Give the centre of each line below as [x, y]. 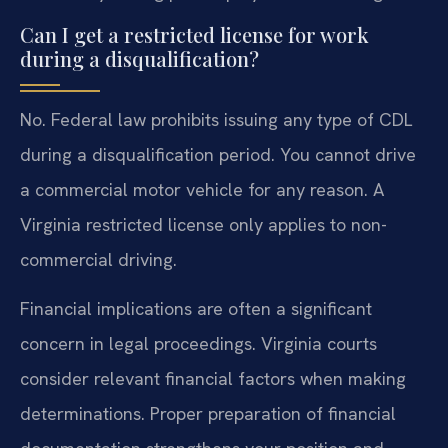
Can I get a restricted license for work [194, 35]
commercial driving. [98, 260]
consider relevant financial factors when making [213, 379]
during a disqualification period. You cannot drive [218, 155]
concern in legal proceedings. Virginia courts [198, 344]
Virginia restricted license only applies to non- [203, 225]
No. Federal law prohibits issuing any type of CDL [216, 120]
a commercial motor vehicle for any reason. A [202, 190]
